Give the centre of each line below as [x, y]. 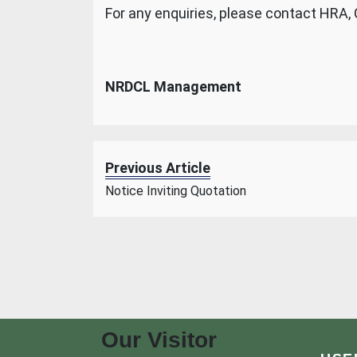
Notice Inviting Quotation [176, 191]
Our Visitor [159, 340]
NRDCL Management [173, 86]
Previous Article [158, 168]
